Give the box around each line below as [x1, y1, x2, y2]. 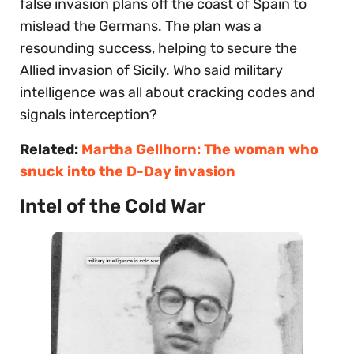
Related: [20, 140, 81, 158]
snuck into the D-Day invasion [20, 162, 235, 180]
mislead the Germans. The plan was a [20, 17, 262, 35]
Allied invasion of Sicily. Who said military [20, 61, 283, 79]
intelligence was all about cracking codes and [20, 83, 315, 101]
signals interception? [20, 105, 157, 123]
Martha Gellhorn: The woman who [81, 140, 318, 158]
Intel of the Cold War [20, 194, 205, 217]
